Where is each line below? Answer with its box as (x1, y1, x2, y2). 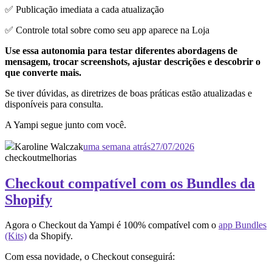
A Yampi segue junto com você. (5, 119, 126, 130)
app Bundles (219, 220, 267, 231)
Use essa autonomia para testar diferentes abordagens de (5, 45, 237, 56)
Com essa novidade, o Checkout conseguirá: (5, 251, 175, 262)
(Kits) (5, 231, 27, 242)
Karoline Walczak (15, 141, 83, 152)
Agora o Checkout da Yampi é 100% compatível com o (5, 220, 219, 231)
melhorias (39, 152, 76, 163)
